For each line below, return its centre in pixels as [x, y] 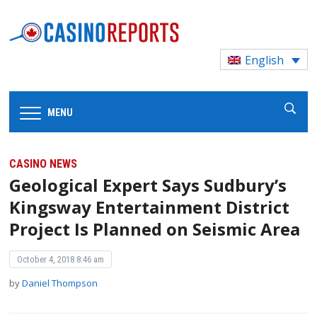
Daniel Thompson [60, 283]
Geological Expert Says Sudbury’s [148, 185]
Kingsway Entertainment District [150, 207]
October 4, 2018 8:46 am [61, 260]
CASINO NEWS [44, 164]
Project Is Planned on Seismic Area [155, 229]
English [265, 60]
